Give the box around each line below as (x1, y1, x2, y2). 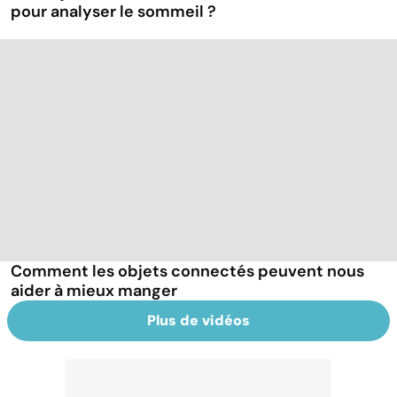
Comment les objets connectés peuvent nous (11, 261, 364, 283)
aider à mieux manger (11, 280, 177, 302)
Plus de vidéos (147, 311, 250, 331)
